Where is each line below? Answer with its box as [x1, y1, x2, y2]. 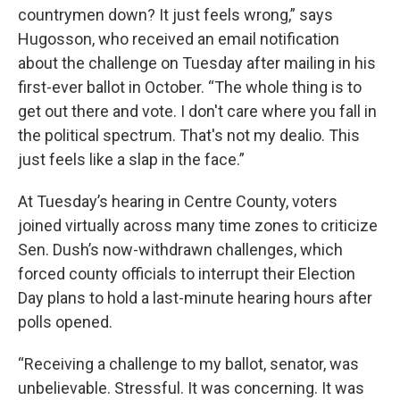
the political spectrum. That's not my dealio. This [18, 126, 360, 146]
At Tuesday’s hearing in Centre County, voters [18, 192, 337, 212]
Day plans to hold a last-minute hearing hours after [18, 288, 372, 308]
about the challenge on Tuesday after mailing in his [18, 54, 376, 73]
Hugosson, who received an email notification [18, 29, 339, 49]
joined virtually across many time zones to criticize [18, 216, 378, 236]
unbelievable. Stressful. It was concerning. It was [18, 379, 364, 398]
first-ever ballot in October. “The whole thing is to [18, 78, 362, 97]
